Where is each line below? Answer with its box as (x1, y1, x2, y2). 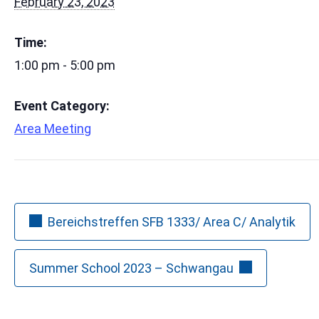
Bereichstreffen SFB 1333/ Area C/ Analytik (48, 214, 296, 229)
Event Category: (14, 98, 110, 113)
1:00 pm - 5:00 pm (14, 58, 115, 73)
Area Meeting (14, 120, 91, 136)
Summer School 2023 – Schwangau (29, 260, 234, 276)
